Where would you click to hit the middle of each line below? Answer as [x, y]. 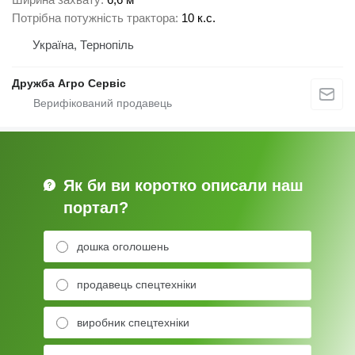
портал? [96, 208]
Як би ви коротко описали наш [183, 186]
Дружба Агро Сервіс [69, 84]
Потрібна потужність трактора [94, 18]
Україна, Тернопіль [83, 45]
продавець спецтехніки [137, 285]
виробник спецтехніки [133, 323]
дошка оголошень [123, 247]
